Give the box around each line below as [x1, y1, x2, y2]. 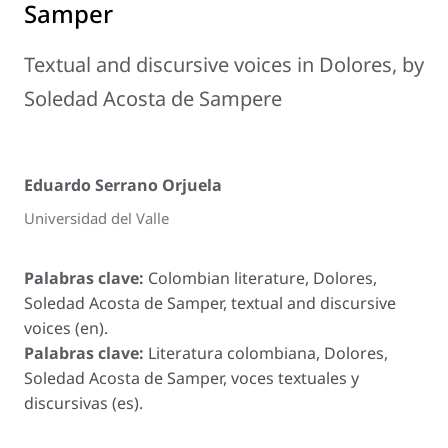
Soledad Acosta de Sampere [24, 85, 282, 113]
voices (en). [24, 316, 108, 339]
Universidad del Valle [24, 208, 169, 229]
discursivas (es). [24, 391, 143, 414]
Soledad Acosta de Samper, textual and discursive [24, 291, 396, 314]
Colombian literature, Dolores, [148, 266, 377, 289]
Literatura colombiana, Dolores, [148, 341, 388, 364]
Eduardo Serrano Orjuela [24, 174, 222, 197]
